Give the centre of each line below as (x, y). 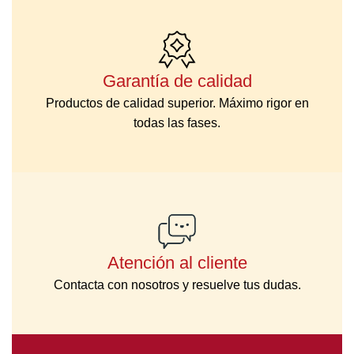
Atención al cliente (177, 262)
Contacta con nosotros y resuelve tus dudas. (177, 284)
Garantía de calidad (177, 81)
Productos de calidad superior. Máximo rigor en (177, 103)
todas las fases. (177, 122)
